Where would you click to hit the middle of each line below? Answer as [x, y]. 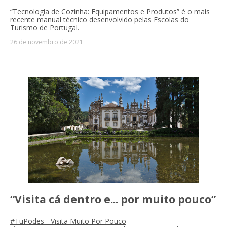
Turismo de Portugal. [45, 28]
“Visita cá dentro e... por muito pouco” [113, 199]
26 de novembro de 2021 [47, 42]
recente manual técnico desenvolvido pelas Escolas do [100, 20]
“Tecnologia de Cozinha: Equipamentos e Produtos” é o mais [110, 12]
